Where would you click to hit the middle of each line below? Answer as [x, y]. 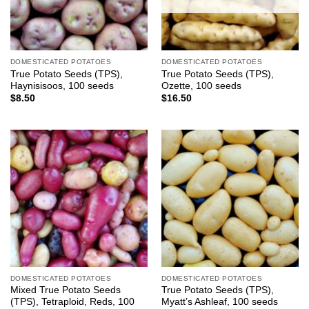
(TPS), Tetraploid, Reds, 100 [72, 302]
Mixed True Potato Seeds [65, 290]
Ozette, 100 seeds [201, 86]
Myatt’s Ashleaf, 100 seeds [219, 302]
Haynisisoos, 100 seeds [62, 86]
